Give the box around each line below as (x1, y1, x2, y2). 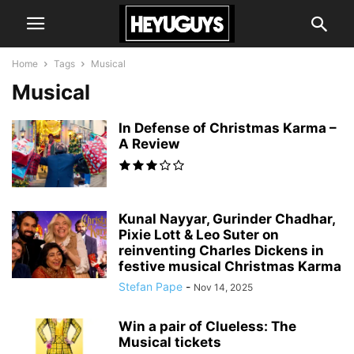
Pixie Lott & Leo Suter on (119, 227, 279, 243)
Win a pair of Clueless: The (119, 318, 296, 334)
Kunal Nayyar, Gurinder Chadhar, (119, 211, 335, 227)
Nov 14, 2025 (194, 281, 253, 293)
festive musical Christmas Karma (119, 258, 341, 274)
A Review (119, 136, 179, 152)
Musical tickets (119, 334, 221, 350)
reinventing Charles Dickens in (119, 243, 324, 258)
